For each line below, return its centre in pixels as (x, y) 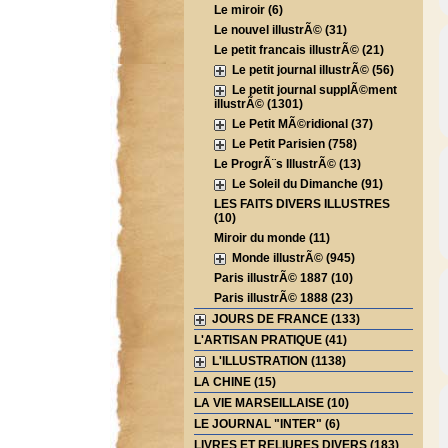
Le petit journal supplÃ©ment (314, 90)
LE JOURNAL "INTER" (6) (266, 424)
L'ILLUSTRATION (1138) (275, 361)
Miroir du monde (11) (271, 238)
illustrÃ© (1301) (258, 104)
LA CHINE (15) (234, 382)
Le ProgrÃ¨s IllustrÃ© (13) (287, 164)
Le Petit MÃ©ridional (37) (299, 124)
